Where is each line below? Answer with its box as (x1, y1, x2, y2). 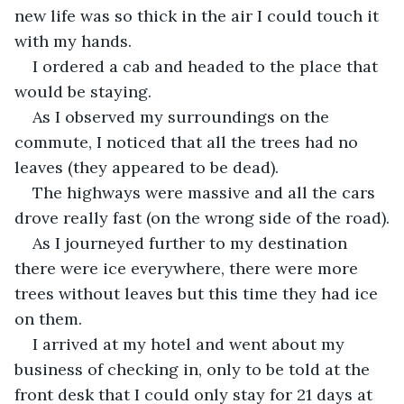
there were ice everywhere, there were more (14, 257, 363, 279)
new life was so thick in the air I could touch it (14, 5, 383, 26)
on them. (14, 308, 82, 329)
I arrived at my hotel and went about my (32, 333, 349, 354)
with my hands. (14, 30, 132, 51)
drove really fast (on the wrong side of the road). (14, 207, 390, 228)
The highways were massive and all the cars (32, 181, 380, 203)
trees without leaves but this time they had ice (14, 282, 382, 304)
